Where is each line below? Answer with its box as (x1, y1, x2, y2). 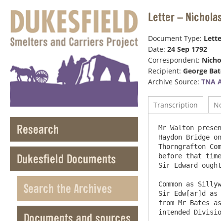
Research (17, 121, 59, 137)
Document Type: (148, 34, 204, 43)
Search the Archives (24, 181, 112, 196)
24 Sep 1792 (167, 44, 207, 54)
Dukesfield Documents (17, 151, 116, 167)
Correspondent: (148, 55, 202, 65)
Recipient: (148, 66, 183, 75)
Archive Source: (148, 77, 201, 86)
